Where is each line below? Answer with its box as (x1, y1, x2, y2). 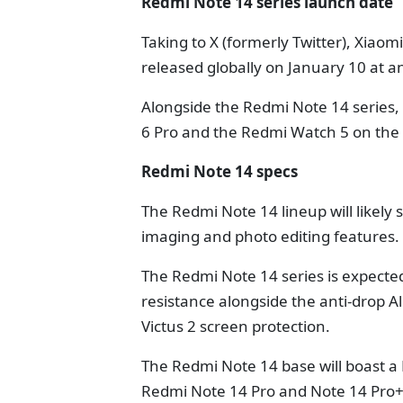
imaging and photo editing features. (141, 226, 399, 246)
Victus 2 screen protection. (141, 316, 330, 336)
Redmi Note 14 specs (141, 161, 298, 182)
